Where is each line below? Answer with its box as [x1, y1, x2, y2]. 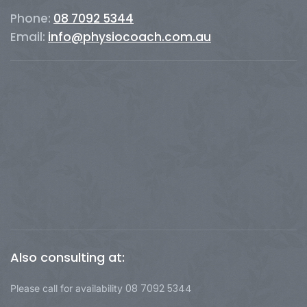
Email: [10, 28, 48, 45]
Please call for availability [10, 282, 125, 294]
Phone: [10, 10, 53, 27]
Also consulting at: [10, 248, 125, 266]
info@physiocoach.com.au [48, 28, 211, 45]
